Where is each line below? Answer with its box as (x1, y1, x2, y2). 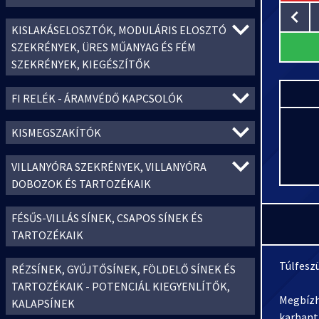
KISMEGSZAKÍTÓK (11, 125, 101, 140)
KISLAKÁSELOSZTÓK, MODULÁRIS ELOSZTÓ (11, 23, 226, 37)
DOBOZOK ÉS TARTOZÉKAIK (11, 177, 151, 191)
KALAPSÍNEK (11, 296, 75, 310)
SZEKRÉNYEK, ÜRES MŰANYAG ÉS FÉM (11, 40, 196, 54)
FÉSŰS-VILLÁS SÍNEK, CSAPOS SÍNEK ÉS (11, 211, 203, 225)
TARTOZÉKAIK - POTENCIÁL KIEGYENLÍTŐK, (11, 279, 230, 293)
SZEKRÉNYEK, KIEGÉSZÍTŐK (11, 57, 150, 71)
